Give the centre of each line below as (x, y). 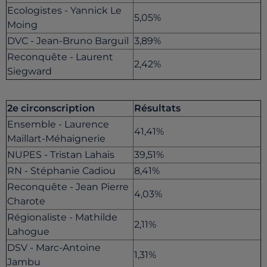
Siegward (30, 72)
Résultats (157, 108)
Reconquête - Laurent (60, 57)
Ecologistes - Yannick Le (64, 11)
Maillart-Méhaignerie (56, 139)
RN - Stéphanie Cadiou (61, 171)
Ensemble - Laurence (58, 125)
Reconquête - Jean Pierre (68, 187)
